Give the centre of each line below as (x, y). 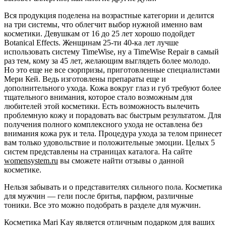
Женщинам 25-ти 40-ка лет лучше (120, 42)
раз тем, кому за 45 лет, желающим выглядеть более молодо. (107, 61)
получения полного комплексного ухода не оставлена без (103, 124)
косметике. (23, 169)
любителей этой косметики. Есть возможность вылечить (102, 106)
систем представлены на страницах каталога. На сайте (98, 151)
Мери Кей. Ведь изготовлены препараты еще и (85, 79)
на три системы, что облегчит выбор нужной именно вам (103, 24)
